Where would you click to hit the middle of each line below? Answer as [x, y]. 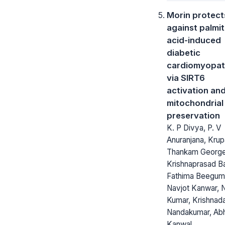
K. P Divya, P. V [194, 128]
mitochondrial [195, 103]
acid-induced [194, 40]
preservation [193, 115]
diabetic [184, 52]
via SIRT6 [186, 78]
